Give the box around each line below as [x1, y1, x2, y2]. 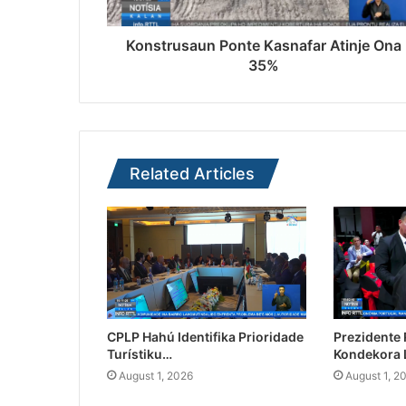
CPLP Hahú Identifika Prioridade [107, 329, 304, 345]
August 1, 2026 [119, 369, 193, 383]
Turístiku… [107, 346, 172, 362]
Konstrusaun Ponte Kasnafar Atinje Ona [125, 36, 401, 55]
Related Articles [130, 164, 255, 184]
